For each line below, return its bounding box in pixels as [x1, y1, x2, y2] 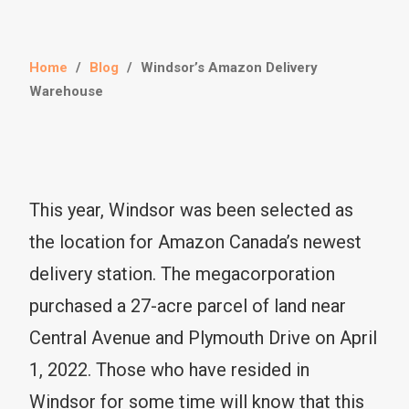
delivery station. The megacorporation [29, 262, 335, 285]
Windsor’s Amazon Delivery [141, 58, 318, 76]
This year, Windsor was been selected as [29, 198, 353, 221]
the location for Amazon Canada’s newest [29, 230, 362, 253]
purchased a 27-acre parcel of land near [29, 294, 346, 317]
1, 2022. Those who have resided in [29, 358, 309, 381]
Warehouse [29, 82, 103, 100]
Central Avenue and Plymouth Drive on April [29, 326, 377, 349]
